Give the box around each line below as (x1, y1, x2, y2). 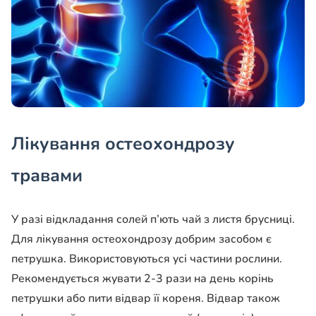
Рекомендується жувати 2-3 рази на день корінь (11, 271, 274, 287)
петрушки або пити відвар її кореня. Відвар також (11, 291, 280, 307)
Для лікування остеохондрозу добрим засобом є (11, 231, 272, 248)
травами (11, 164, 83, 188)
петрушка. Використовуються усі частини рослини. (11, 251, 282, 267)
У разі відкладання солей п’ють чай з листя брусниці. (11, 212, 295, 228)
